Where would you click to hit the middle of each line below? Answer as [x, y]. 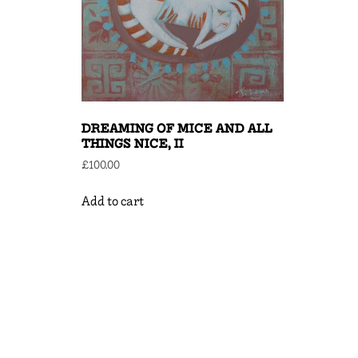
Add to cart [113, 201]
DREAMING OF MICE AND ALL [177, 129]
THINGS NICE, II [133, 144]
